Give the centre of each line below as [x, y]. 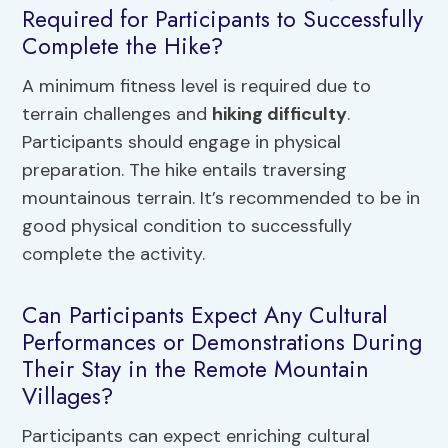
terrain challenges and [117, 113]
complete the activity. [114, 253]
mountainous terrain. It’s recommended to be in [221, 197]
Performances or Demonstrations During [222, 342]
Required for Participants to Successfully [223, 19]
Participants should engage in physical [182, 141]
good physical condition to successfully [187, 225]
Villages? [68, 396]
